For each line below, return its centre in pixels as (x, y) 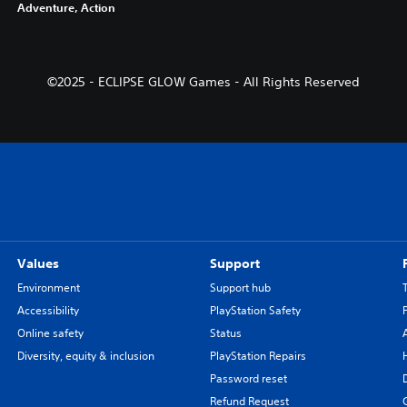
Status (225, 333)
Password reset (248, 378)
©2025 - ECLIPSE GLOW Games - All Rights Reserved (203, 81)
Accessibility (48, 310)
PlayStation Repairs (258, 355)
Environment (48, 287)
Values (38, 263)
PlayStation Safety (255, 310)
